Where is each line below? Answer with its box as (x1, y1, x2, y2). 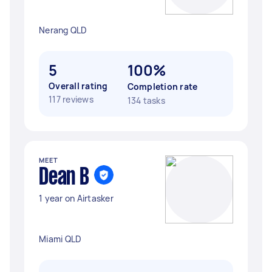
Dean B (39, 167, 89, 189)
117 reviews (49, 93, 93, 105)
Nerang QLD (39, 24, 87, 36)
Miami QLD (39, 233, 82, 245)
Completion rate (127, 81, 198, 92)
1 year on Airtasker (39, 192, 114, 204)
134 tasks (127, 95, 165, 106)
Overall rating (49, 80, 108, 92)
